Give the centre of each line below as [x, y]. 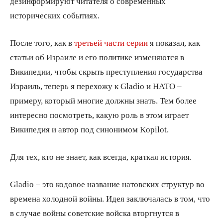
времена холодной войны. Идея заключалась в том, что [110, 198]
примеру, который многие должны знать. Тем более [103, 100]
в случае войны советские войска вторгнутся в [95, 213]
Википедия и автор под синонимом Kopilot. [89, 129]
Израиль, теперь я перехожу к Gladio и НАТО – [96, 86]
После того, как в [42, 42]
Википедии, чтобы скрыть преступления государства [106, 71]
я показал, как [174, 42]
